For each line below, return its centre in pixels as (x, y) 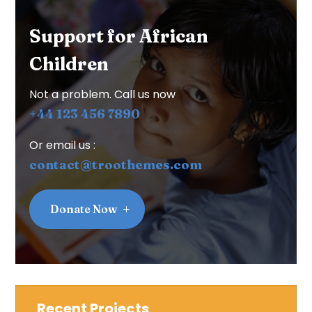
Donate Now (84, 209)
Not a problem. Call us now (103, 94)
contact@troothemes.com (116, 164)
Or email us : (63, 145)
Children (69, 64)
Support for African (119, 36)
